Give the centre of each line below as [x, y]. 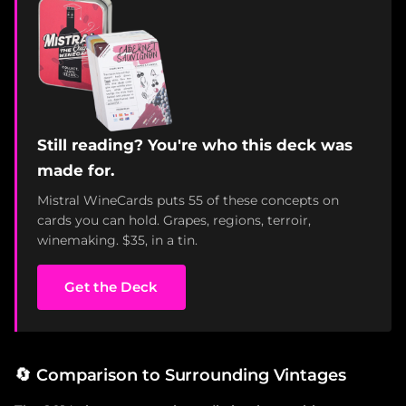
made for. [76, 170]
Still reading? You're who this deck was [195, 145]
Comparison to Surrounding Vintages [191, 374]
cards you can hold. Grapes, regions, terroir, [174, 220]
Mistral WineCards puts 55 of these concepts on [188, 200]
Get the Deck [111, 286]
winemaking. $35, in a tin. [117, 240]
